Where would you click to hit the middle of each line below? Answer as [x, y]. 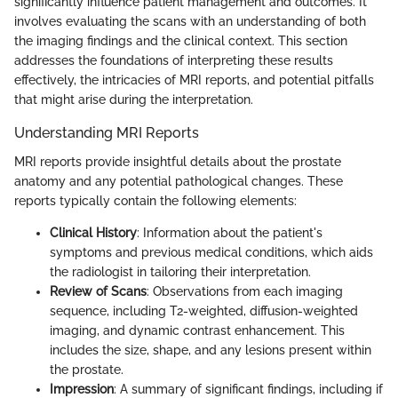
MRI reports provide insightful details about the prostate [178, 161]
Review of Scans [98, 291]
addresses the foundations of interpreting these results [174, 61]
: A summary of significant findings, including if [248, 389]
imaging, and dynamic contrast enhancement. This [197, 330]
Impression [82, 389]
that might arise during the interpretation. [134, 100]
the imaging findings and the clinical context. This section [181, 41]
